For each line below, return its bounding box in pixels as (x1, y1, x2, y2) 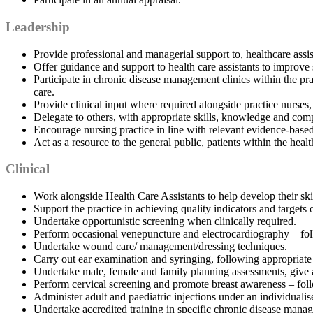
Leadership (6, 19, 70, 34)
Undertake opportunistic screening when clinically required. (34, 215, 296, 228)
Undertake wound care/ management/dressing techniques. (34, 240, 287, 253)
